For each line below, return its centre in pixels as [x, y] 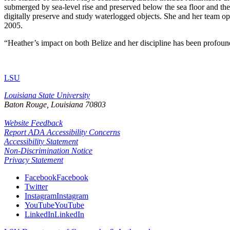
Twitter [36, 186]
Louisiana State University [47, 95]
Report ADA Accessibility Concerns [62, 132]
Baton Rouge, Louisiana [44, 104]
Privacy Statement [34, 160]
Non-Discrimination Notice [48, 150]
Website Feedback [33, 123]
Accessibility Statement [41, 141]
